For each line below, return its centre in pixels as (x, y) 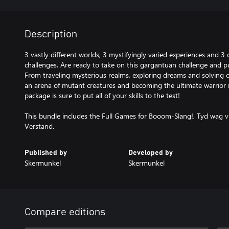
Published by (46, 153)
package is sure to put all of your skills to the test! (102, 95)
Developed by (150, 153)
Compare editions (65, 212)
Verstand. (39, 126)
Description (51, 34)
